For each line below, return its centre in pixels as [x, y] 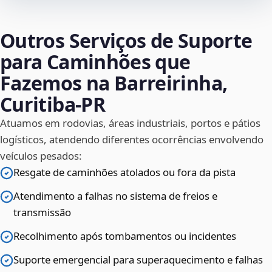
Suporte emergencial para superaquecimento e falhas [138, 260]
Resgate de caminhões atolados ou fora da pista [124, 172]
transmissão [42, 212]
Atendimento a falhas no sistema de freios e [115, 196]
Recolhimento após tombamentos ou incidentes [125, 236]
